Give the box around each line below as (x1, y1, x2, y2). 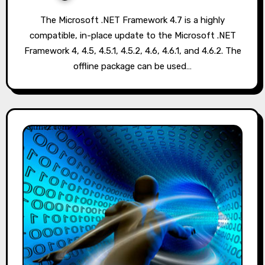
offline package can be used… (73, 60, 192, 72)
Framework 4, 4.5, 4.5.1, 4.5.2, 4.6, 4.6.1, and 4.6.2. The (24, 45, 241, 56)
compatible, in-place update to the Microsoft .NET (29, 30, 236, 41)
